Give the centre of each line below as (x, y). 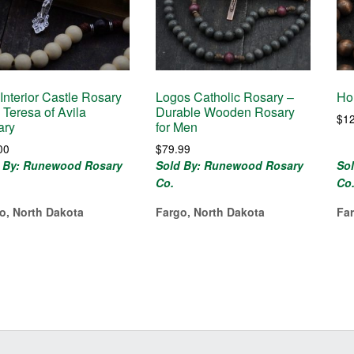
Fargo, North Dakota (211, 212)
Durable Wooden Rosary (226, 112)
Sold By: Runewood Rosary (230, 166)
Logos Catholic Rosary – (225, 97)
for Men (177, 127)
